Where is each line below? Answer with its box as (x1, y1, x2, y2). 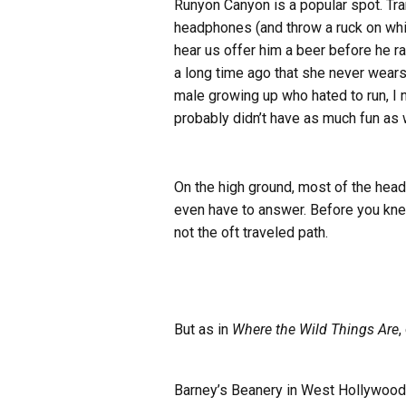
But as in (174, 320, 232, 338)
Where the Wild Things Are (232, 320, 399, 338)
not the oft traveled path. (174, 223, 328, 241)
